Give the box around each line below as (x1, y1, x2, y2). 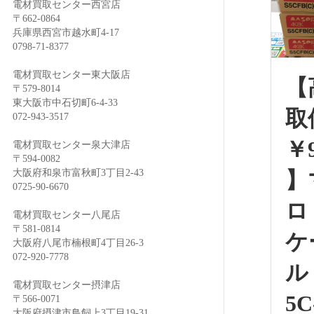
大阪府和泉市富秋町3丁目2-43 (13, 167, 144, 178)
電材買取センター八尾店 (13, 209, 121, 220)
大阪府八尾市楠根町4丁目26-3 (13, 237, 144, 248)
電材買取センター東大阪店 (13, 69, 130, 80)
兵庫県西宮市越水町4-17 (13, 27, 119, 38)
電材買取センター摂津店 (13, 279, 121, 290)
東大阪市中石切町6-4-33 (13, 97, 118, 108)
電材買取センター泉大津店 (13, 139, 130, 150)
